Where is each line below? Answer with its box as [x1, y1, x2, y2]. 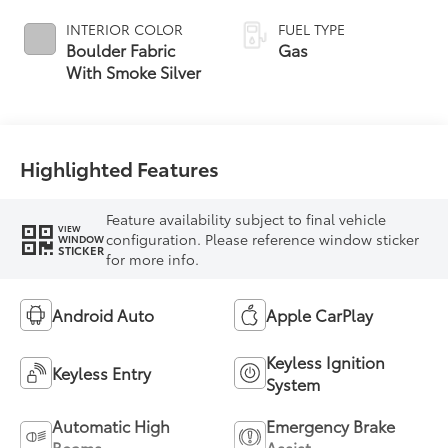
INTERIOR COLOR [66, 18, 184, 39]
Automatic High [52, 413, 171, 437]
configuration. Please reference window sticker [106, 229, 420, 249]
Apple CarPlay [266, 302, 373, 326]
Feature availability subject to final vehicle [106, 209, 387, 229]
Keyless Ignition [266, 349, 385, 373]
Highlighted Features [20, 154, 220, 183]
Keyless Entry [52, 360, 152, 384]
